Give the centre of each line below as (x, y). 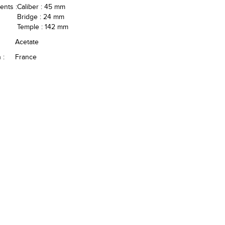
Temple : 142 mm (43, 27)
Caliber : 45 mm (41, 7)
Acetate (27, 42)
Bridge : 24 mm (41, 17)
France (26, 57)
